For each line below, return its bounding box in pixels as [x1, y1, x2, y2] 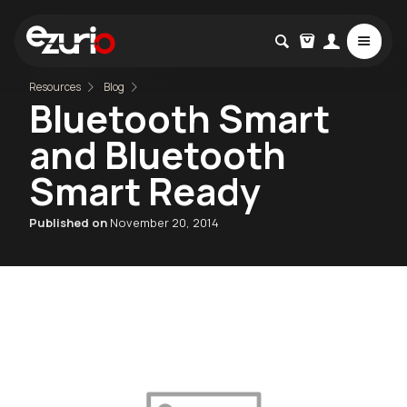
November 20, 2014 [110, 213, 219, 231]
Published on [29, 213, 110, 231]
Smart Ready [29, 164, 261, 216]
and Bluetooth [29, 128, 286, 180]
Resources [29, 79, 81, 94]
